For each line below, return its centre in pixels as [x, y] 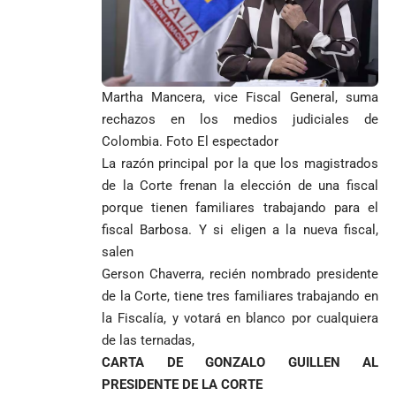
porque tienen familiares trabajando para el [240, 208]
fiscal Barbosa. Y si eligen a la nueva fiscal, [240, 230]
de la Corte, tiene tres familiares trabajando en [240, 297]
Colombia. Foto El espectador [190, 142]
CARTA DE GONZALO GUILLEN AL [240, 363]
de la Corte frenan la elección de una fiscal [240, 186]
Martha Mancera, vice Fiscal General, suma [240, 98]
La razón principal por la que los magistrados [240, 164]
